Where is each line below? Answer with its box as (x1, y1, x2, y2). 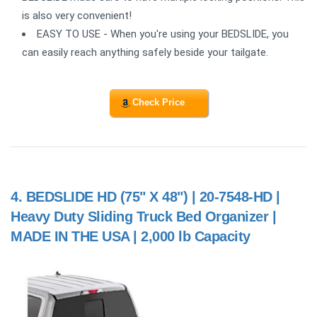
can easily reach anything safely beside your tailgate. (22, 46, 268, 59)
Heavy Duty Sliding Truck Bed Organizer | (11, 208, 276, 224)
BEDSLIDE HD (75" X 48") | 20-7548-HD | (25, 188, 280, 204)
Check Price (132, 97, 185, 108)
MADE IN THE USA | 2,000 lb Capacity (11, 228, 250, 244)
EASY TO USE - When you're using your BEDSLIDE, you (37, 28, 289, 41)
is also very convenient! (22, 9, 132, 23)
